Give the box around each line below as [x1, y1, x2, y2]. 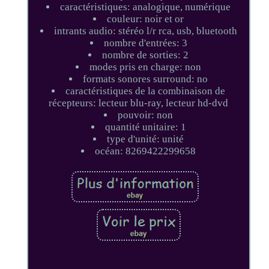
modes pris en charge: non [89, 61, 202, 73]
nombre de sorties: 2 [102, 49, 189, 61]
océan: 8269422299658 [95, 145, 196, 157]
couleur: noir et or [107, 13, 184, 25]
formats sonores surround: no [83, 73, 208, 85]
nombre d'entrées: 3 [103, 37, 187, 49]
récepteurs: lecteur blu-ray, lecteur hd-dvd [49, 97, 229, 109]
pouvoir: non [118, 109, 174, 121]
